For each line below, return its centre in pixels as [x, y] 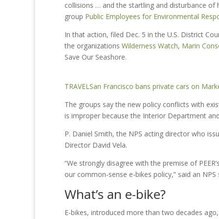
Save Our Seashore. [96, 57]
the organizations [93, 46]
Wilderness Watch [150, 46]
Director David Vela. [96, 145]
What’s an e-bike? [115, 194]
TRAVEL [77, 86]
